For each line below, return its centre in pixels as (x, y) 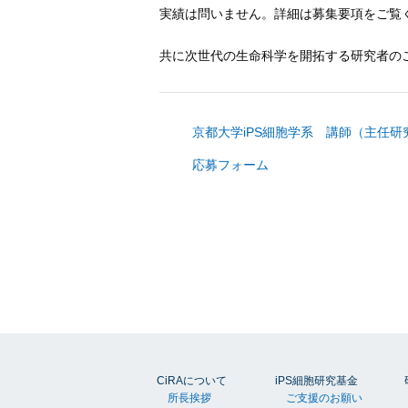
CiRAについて (192, 381)
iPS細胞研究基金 (316, 381)
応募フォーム (230, 165)
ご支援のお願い (325, 398)
